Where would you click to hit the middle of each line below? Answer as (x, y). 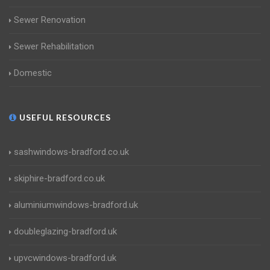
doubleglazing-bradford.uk (65, 232)
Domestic (33, 73)
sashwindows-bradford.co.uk (71, 152)
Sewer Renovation (50, 20)
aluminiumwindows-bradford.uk (76, 205)
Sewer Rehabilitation (54, 47)
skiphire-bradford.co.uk (59, 179)
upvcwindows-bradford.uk (65, 258)
